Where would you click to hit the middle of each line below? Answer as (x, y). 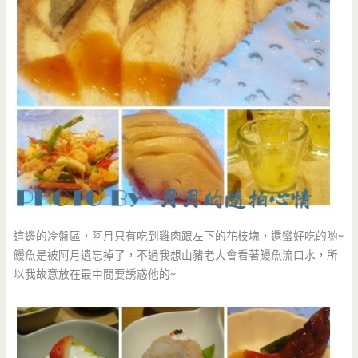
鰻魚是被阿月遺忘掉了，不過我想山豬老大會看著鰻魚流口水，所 (176, 256)
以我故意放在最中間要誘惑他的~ (95, 275)
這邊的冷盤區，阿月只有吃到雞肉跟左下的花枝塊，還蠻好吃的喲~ (179, 237)
